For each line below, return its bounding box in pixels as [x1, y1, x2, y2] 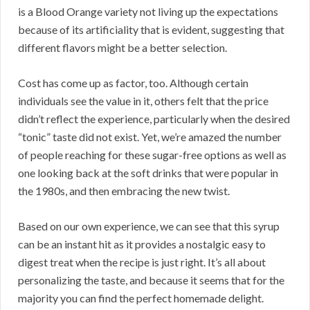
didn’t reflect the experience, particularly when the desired [18, 111, 290, 125]
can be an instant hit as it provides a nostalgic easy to [18, 237, 266, 250]
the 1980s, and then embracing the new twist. [18, 183, 230, 197]
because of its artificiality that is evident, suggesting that [18, 22, 284, 36]
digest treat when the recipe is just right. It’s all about [18, 255, 266, 268]
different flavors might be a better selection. [18, 40, 227, 54]
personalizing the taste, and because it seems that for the [18, 273, 284, 286]
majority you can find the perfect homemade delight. [18, 291, 264, 304]
